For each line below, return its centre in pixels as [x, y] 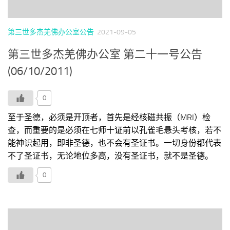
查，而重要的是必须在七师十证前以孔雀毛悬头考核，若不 [114, 130]
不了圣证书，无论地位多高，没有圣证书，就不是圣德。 [110, 156]
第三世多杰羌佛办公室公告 [51, 32]
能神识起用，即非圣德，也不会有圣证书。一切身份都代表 [114, 143]
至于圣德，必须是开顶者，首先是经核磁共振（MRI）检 [109, 117]
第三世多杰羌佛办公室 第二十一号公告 [105, 54]
